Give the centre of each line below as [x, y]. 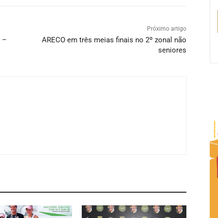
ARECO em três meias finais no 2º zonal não [114, 40]
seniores [172, 50]
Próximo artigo [166, 28]
